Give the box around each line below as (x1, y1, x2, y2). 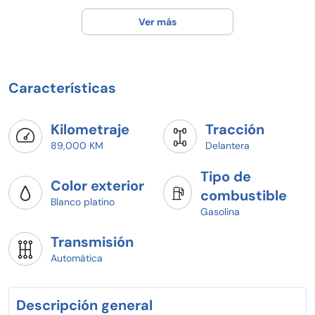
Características (8, 78, 116, 97)
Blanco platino (51, 195, 115, 209)
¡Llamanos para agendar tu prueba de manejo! (8, 3, 246, 18)
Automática (51, 252, 103, 265)
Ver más (139, 15, 176, 28)
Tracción (205, 120, 264, 139)
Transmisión (51, 233, 134, 252)
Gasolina (200, 205, 240, 218)
